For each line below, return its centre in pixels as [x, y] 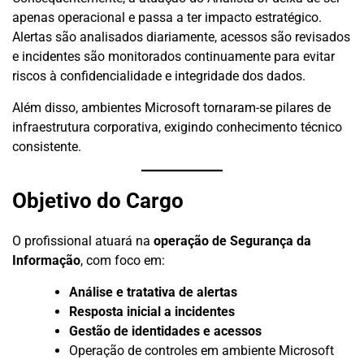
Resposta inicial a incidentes [152, 311]
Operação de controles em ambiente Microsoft [201, 350]
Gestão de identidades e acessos [165, 331]
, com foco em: [123, 260]
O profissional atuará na [83, 240]
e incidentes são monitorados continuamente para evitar [173, 56]
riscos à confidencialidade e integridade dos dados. [159, 76]
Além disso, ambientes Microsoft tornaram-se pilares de [171, 107]
